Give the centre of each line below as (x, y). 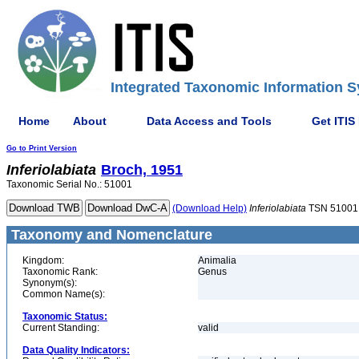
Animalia (217, 260)
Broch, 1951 (142, 170)
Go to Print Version (42, 148)
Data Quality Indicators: (76, 350)
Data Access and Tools (209, 121)
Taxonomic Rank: (60, 272)
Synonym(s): (50, 283)
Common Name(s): (64, 294)
